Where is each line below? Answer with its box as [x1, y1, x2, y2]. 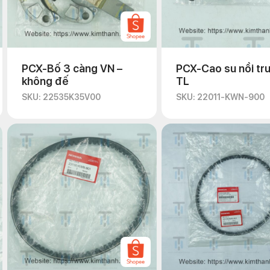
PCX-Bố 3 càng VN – [22, 62, 122, 75]
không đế [22, 75, 69, 87]
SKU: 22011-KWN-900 [176, 92, 265, 102]
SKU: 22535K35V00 [22, 92, 101, 102]
